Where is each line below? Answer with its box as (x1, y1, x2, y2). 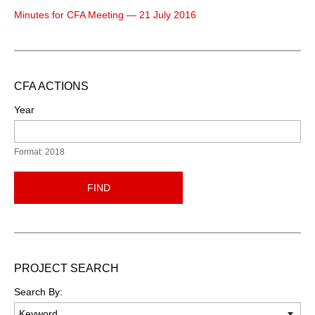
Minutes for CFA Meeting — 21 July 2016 (14, 8, 196, 20)
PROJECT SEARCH (14, 262, 119, 274)
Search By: (14, 285, 63, 297)
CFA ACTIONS (14, 79, 89, 92)
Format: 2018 (14, 146, 65, 157)
